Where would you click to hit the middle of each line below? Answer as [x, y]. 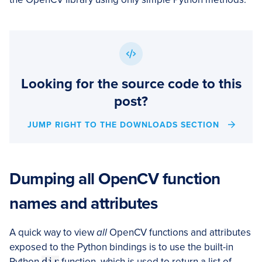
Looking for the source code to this [131, 84]
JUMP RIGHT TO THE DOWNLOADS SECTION [125, 125]
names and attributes [83, 204]
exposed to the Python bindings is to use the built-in [121, 247]
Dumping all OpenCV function [115, 179]
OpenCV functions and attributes [179, 233]
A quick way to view [53, 233]
